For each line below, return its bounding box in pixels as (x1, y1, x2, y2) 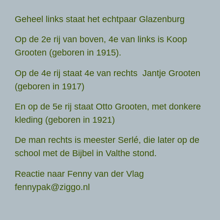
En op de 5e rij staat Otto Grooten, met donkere (15, 102, 201, 112)
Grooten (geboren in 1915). (15, 48, 121, 58)
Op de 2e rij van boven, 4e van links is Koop (15, 34, 187, 45)
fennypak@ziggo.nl (15, 182, 90, 192)
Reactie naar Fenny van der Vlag (15, 168, 151, 179)
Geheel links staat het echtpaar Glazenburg (15, 14, 185, 24)
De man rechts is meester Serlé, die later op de (15, 135, 199, 145)
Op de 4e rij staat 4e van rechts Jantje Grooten (15, 68, 200, 78)
